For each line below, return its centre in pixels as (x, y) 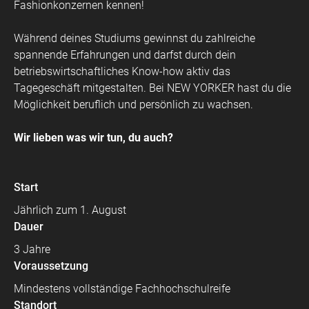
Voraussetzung (51, 266)
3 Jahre (32, 249)
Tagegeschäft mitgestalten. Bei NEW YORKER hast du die (152, 88)
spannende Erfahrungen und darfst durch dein (125, 55)
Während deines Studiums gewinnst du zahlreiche (134, 38)
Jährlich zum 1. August (70, 210)
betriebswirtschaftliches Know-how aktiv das (122, 71)
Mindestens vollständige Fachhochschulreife (122, 289)
